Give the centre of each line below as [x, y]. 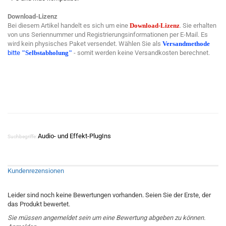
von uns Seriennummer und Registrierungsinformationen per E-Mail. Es [108, 35]
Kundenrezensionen [36, 171]
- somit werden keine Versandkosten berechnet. [141, 53]
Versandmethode [186, 44]
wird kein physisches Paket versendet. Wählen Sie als [85, 44]
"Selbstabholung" [47, 53]
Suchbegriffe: [23, 136]
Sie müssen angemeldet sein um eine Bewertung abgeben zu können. [106, 218]
